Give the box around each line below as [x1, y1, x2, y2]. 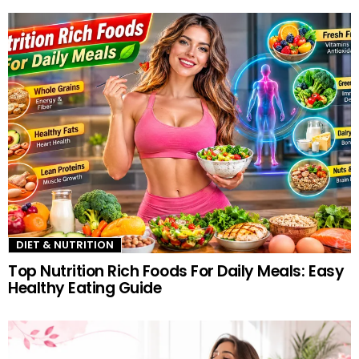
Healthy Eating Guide [8, 277, 162, 299]
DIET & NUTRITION [16, 237, 114, 252]
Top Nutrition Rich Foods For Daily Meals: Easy [8, 260, 345, 282]
